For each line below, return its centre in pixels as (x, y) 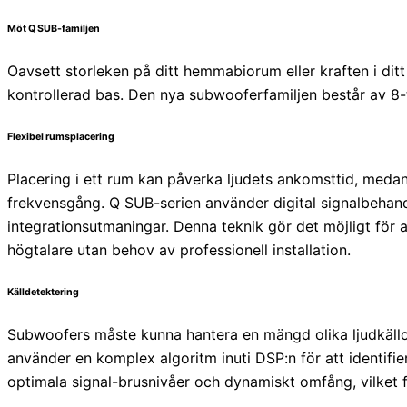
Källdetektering (43, 293)
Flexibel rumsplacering (61, 137)
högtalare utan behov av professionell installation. (179, 250)
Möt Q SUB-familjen (54, 29)
